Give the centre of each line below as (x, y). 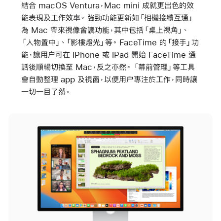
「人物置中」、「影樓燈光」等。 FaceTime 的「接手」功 (110, 42)
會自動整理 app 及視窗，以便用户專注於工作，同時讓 (109, 79)
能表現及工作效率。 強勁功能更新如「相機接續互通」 (107, 17)
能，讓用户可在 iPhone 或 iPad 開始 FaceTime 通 (108, 54)
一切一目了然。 (45, 91)
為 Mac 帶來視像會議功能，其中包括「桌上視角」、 (104, 30)
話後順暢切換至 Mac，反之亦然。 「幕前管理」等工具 (108, 67)
